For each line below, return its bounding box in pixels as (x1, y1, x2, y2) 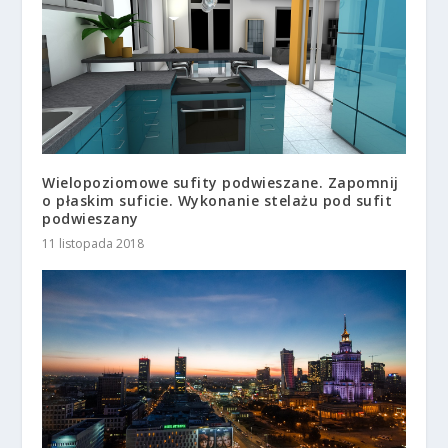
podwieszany (42, 209, 139, 229)
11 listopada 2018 (42, 235, 145, 253)
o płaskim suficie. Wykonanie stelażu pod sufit (42, 191, 393, 211)
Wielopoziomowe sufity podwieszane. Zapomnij (42, 173, 399, 193)
